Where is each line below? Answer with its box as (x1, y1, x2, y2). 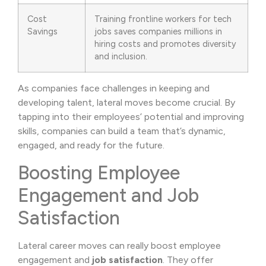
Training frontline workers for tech (94, 14, 232, 25)
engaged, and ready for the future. (18, 140, 164, 151)
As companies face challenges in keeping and (18, 83, 210, 94)
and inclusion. (94, 51, 147, 62)
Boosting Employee (18, 161, 180, 184)
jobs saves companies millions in (94, 26, 222, 37)
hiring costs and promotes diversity (94, 39, 236, 50)
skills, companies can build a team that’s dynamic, (18, 125, 226, 137)
